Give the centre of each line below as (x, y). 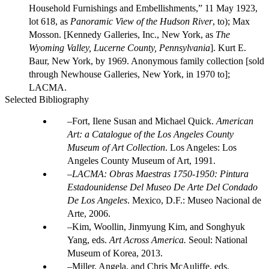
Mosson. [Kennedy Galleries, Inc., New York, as (122, 35)
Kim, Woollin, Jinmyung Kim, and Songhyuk (159, 227)
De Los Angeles (97, 201)
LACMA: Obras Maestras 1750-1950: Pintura (160, 174)
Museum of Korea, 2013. (115, 253)
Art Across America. (149, 240)
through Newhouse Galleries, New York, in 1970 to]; (129, 74)
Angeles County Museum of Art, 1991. (141, 161)
